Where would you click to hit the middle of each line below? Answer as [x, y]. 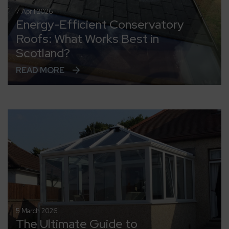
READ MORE [40, 70]
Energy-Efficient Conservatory [100, 24]
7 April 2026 [35, 12]
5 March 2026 [37, 211]
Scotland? [43, 53]
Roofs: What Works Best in [87, 39]
